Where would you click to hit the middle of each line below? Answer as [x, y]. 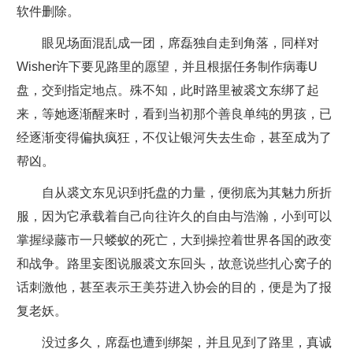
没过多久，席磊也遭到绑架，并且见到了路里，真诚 [186, 342]
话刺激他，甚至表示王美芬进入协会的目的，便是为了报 [174, 287]
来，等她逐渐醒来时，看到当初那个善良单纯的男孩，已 [174, 114]
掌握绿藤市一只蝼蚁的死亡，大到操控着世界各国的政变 [174, 240]
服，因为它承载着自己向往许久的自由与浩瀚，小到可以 [174, 216]
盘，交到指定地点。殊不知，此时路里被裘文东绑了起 [167, 90]
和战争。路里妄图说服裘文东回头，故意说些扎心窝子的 [174, 264]
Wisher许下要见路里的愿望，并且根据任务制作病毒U [167, 67]
